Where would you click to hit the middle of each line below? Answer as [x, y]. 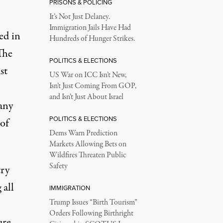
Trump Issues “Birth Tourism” [93, 202]
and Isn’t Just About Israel [86, 97]
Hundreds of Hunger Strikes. [92, 39]
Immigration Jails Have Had [90, 28]
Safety [58, 166]
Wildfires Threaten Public [87, 155]
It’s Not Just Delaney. [79, 17]
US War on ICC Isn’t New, [88, 75]
